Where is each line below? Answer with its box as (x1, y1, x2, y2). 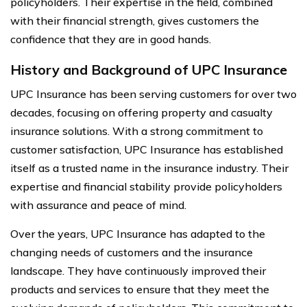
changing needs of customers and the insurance (10, 245, 253, 259)
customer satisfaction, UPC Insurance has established (10, 142, 283, 156)
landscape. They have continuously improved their (10, 263, 266, 278)
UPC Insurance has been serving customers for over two (10, 86, 297, 101)
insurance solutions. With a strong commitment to (10, 123, 263, 138)
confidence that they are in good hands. (10, 32, 211, 46)
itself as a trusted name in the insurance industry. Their (10, 160, 288, 175)
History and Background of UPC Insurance (10, 60, 287, 78)
